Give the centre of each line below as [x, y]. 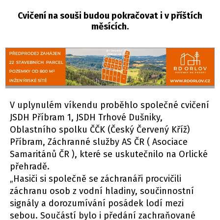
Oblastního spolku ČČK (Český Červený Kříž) [100, 130]
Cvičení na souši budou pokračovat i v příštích [110, 15]
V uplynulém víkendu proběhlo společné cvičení [110, 105]
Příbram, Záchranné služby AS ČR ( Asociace [99, 142]
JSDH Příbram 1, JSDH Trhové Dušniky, [86, 118]
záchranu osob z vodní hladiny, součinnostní [102, 191]
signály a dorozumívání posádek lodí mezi [97, 204]
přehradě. [30, 167]
